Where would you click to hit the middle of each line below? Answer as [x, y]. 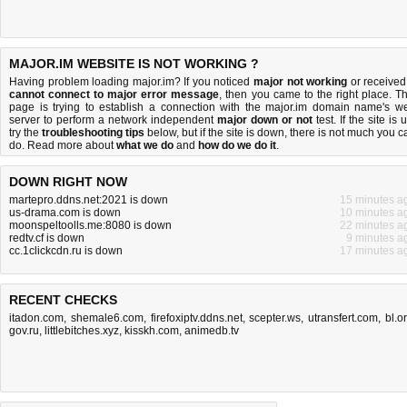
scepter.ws [275, 318]
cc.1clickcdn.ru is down [66, 251]
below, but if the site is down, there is [237, 133]
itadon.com [36, 318]
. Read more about [69, 145]
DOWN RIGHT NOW [68, 182]
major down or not [265, 120]
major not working [301, 82]
